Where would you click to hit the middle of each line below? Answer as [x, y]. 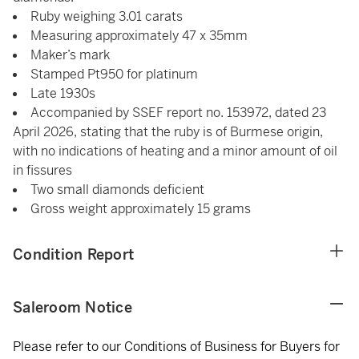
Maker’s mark [70, 55]
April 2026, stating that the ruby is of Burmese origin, [168, 132]
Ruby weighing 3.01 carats [107, 16]
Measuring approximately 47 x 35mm [139, 36]
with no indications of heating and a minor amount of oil [175, 151]
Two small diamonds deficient [117, 190]
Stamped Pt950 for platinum [114, 74]
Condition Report [73, 254]
